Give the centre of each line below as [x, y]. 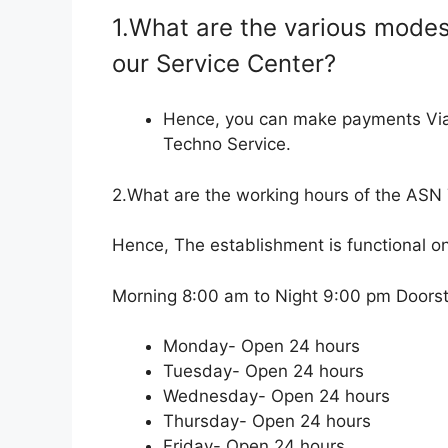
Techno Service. [227, 144]
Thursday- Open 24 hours [267, 421]
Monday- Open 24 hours [261, 346]
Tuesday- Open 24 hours [263, 371]
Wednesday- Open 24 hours [276, 396]
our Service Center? [224, 63]
